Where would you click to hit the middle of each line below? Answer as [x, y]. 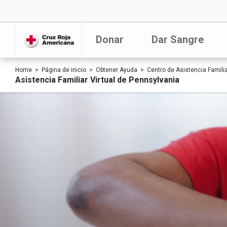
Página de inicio [64, 70]
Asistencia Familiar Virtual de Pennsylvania [97, 80]
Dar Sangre [177, 40]
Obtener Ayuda [117, 70]
